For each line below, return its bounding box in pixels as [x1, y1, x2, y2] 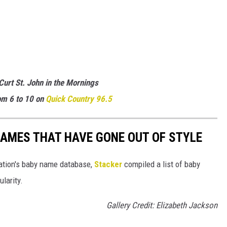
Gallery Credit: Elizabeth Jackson [106, 200, 217, 211]
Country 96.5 [66, 93, 112, 104]
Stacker [94, 159, 122, 170]
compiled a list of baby [122, 159, 200, 170]
